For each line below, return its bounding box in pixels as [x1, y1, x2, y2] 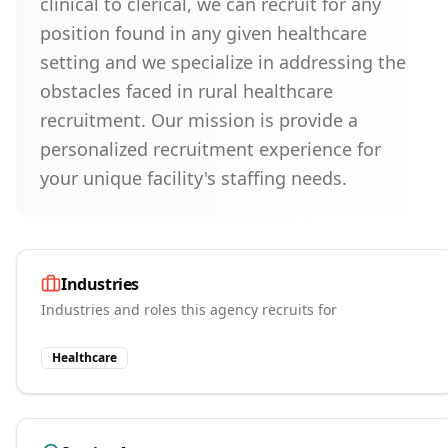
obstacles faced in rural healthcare [40, 79, 333, 103]
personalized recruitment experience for [40, 137, 381, 161]
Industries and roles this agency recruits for [41, 300, 337, 319]
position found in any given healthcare [40, 21, 367, 45]
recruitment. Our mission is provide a [40, 108, 358, 132]
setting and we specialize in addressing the [40, 50, 406, 74]
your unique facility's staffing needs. [40, 166, 347, 190]
